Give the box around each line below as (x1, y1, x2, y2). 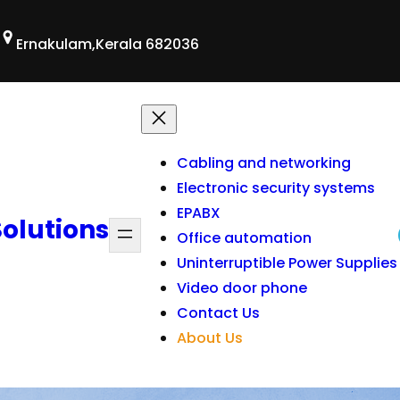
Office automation (177, 228, 312, 248)
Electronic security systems (177, 178, 375, 198)
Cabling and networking (177, 153, 351, 173)
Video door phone (177, 278, 307, 298)
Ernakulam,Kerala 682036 (16, 34, 199, 54)
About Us (177, 328, 243, 348)
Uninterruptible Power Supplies (177, 253, 397, 273)
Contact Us (177, 303, 260, 323)
